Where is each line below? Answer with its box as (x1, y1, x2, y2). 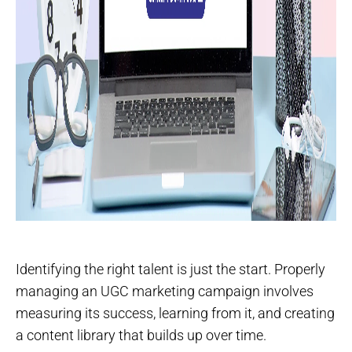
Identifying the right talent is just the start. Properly (16, 261, 325, 278)
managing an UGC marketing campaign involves (16, 283, 313, 300)
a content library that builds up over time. (16, 327, 266, 344)
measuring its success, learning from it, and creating (16, 305, 335, 322)
